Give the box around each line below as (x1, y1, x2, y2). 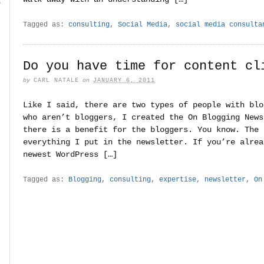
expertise (159, 175, 196, 184)
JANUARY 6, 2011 (93, 77, 155, 84)
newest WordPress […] (23, 149, 117, 159)
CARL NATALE (34, 77, 79, 84)
